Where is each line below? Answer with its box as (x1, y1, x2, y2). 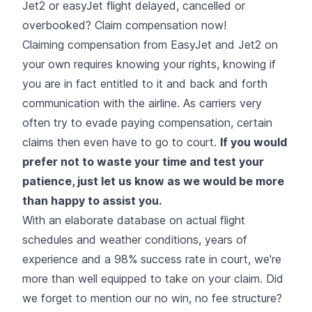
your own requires (22, 56, 116, 71)
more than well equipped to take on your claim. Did (22, 271, 283, 286)
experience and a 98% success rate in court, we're (22, 251, 281, 266)
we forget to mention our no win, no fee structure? (22, 290, 282, 305)
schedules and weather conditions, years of (22, 232, 247, 247)
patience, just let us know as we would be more (22, 173, 284, 188)
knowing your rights (116, 56, 217, 71)
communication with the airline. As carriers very (22, 95, 262, 110)
